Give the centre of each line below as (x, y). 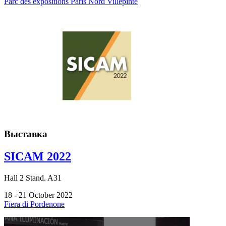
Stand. (35, 178)
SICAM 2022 (38, 157)
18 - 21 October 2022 (38, 195)
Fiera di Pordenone (34, 204)
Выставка (26, 134)
